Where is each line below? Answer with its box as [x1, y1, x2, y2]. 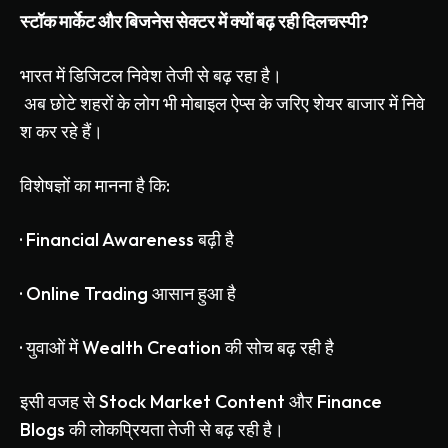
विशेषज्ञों [20, 174, 70, 198]
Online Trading [22, 282, 152, 306]
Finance [313, 390, 382, 414]
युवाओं [26, 336, 65, 360]
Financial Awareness [22, 228, 198, 252]
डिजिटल [69, 64, 123, 88]
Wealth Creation [78, 336, 225, 360]
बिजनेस [125, 10, 173, 34]
